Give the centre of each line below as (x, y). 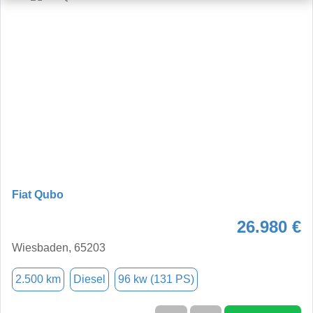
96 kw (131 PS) (156, 279)
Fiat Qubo (38, 194)
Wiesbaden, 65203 (59, 247)
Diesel (89, 279)
